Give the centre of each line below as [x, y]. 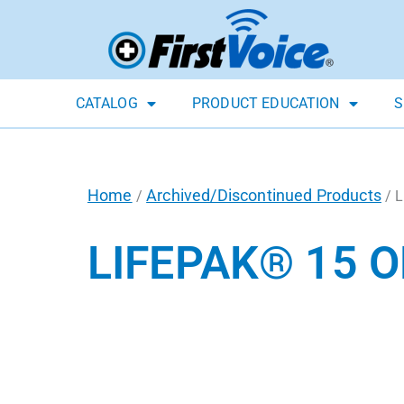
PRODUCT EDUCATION [266, 104]
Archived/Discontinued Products [264, 196]
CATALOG [106, 104]
